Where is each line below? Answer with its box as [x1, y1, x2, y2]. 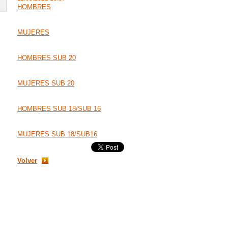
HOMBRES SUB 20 [17, 54, 76, 62]
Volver [17, 157, 37, 164]
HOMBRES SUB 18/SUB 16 [17, 105, 101, 112]
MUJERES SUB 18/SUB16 [17, 130, 97, 138]
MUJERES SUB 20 [17, 79, 74, 87]
